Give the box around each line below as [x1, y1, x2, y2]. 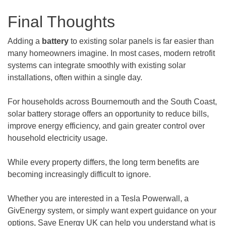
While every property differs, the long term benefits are [8, 158, 199, 166]
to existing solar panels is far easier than [69, 37, 214, 45]
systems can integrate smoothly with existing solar [8, 61, 186, 70]
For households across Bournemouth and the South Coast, [8, 97, 217, 106]
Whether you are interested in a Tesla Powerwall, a [8, 194, 189, 203]
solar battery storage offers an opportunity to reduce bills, [8, 109, 209, 118]
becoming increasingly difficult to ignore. [8, 170, 151, 179]
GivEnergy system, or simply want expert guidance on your [8, 206, 216, 215]
